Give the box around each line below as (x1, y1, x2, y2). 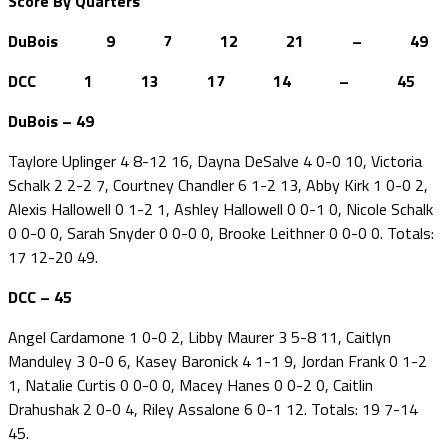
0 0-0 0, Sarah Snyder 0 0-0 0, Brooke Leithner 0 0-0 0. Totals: (8, 220, 434, 245)
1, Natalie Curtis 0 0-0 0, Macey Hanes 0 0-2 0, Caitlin (8, 372, 373, 397)
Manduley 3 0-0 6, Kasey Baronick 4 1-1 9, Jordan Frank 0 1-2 (8, 348, 427, 373)
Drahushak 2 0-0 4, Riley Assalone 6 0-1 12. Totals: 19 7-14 (8, 396, 418, 421)
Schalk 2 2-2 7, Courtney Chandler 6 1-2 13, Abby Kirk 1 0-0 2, (8, 172, 428, 197)
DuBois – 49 (8, 108, 94, 133)
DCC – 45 (8, 284, 72, 309)
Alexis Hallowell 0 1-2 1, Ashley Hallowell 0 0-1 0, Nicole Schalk (8, 196, 433, 221)
